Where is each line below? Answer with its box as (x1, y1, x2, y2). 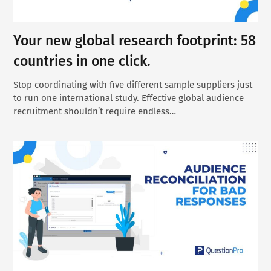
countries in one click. (13, 53, 151, 70)
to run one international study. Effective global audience (13, 93, 244, 104)
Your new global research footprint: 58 (13, 32, 256, 50)
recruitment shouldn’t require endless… (13, 106, 177, 117)
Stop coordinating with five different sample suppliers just (13, 79, 253, 91)
